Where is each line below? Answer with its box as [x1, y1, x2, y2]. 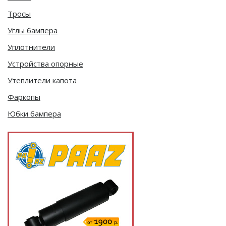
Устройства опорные [8, 58, 83, 69]
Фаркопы [8, 91, 40, 102]
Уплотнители [8, 41, 55, 52]
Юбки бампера [8, 108, 61, 119]
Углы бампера [8, 25, 58, 35]
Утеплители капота [8, 75, 77, 85]
